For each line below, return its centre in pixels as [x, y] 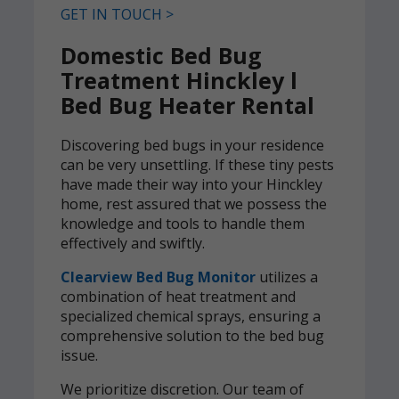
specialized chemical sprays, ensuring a [191, 317]
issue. [79, 356]
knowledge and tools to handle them [183, 224]
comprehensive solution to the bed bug [192, 336]
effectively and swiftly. [133, 244]
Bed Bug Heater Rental [187, 105]
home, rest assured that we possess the [194, 204]
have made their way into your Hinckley [191, 185]
